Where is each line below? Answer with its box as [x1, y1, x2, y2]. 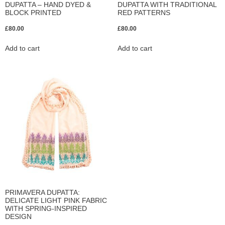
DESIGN [5, 212, 32, 221]
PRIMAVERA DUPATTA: [5, 188, 80, 197]
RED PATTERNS [118, 9, 170, 17]
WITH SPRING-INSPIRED [5, 204, 87, 213]
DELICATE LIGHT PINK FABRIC [5, 196, 107, 205]
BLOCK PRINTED [5, 9, 61, 17]
